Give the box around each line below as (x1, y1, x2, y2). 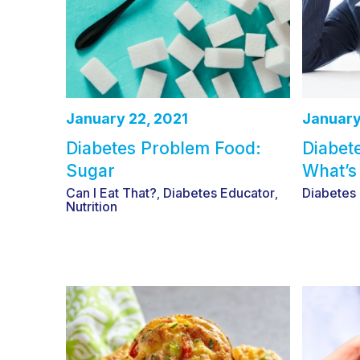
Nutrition (66, 198, 117, 215)
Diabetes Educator (163, 184, 275, 201)
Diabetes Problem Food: (66, 137, 261, 158)
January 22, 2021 (66, 109, 188, 127)
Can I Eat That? (66, 184, 157, 201)
